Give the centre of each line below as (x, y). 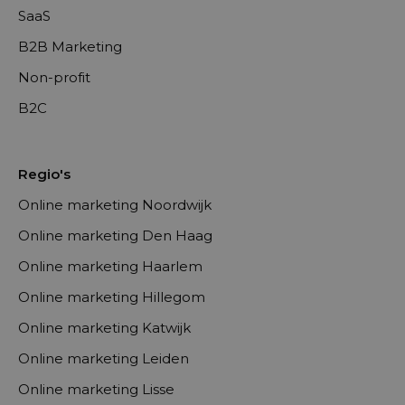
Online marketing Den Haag (115, 236)
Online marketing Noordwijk (115, 205)
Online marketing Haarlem (110, 267)
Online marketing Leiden (104, 359)
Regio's (44, 174)
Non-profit (54, 78)
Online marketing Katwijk (104, 328)
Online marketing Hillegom (112, 297)
